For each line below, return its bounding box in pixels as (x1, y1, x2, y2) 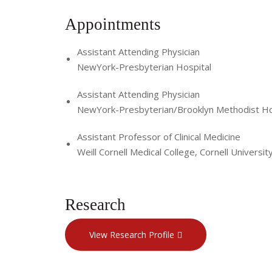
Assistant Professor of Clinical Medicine (77, 130, 240, 143)
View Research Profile (89, 229, 174, 241)
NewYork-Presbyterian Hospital (77, 60, 211, 73)
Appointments (65, 15, 165, 33)
